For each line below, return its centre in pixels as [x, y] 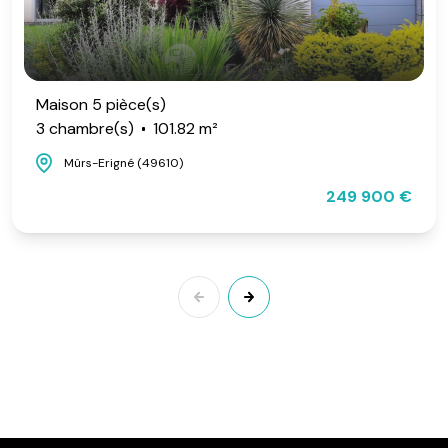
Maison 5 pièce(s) [101, 104]
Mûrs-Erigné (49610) [123, 162]
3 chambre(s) [85, 128]
